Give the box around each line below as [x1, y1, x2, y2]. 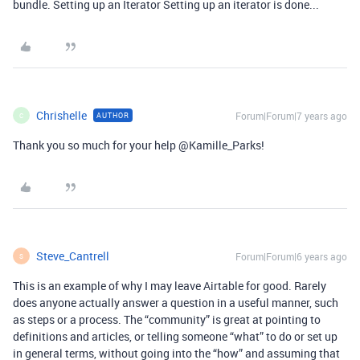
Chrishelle [36, 108, 87, 123]
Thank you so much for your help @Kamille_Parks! [13, 137, 264, 153]
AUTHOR [96, 110, 129, 121]
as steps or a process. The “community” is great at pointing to [13, 312, 321, 327]
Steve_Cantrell [36, 248, 109, 264]
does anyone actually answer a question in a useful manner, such [13, 295, 338, 310]
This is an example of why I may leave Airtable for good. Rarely [13, 278, 326, 293]
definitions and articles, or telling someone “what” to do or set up [13, 329, 337, 344]
